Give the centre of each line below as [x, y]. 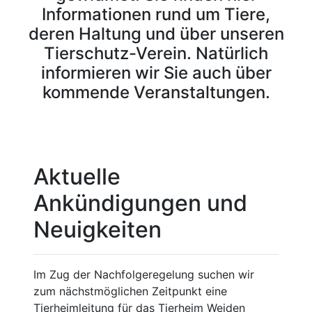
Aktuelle [77, 177]
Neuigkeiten [97, 230]
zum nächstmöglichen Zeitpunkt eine [130, 291]
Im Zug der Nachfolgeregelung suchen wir [144, 275]
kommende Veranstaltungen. [156, 93]
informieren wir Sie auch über [156, 73]
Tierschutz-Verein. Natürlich [156, 54]
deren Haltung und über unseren [156, 34]
